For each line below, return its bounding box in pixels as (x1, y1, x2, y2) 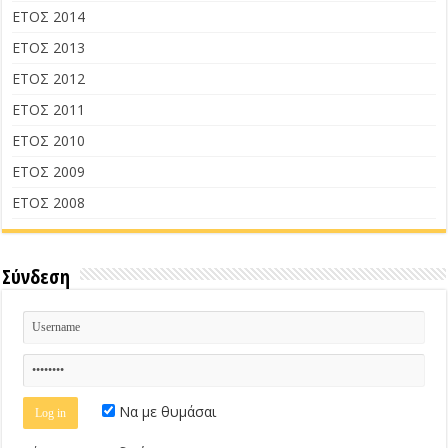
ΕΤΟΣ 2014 (12, 7, 86, 27)
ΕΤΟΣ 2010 (12, 131, 86, 151)
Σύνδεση (2, 263, 71, 291)
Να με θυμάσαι (115, 402, 217, 422)
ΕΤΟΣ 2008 (12, 193, 86, 213)
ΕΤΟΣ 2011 (12, 100, 86, 120)
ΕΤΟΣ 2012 (12, 69, 86, 89)
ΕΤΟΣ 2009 (12, 162, 86, 182)
